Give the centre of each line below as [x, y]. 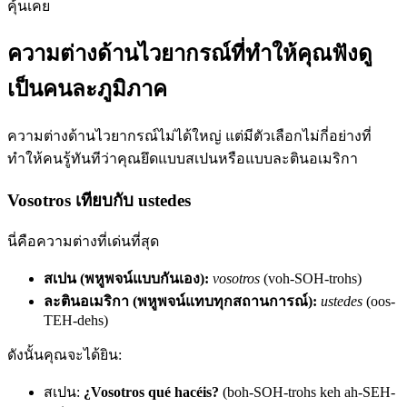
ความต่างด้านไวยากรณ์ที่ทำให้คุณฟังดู [190, 53]
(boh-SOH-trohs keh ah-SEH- [307, 392]
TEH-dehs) [76, 321]
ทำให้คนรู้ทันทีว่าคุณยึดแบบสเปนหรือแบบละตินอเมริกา [183, 158]
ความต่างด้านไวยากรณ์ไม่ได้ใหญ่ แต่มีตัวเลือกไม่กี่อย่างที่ [189, 135]
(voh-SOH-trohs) [311, 279]
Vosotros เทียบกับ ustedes [99, 200]
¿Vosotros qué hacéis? [151, 392]
